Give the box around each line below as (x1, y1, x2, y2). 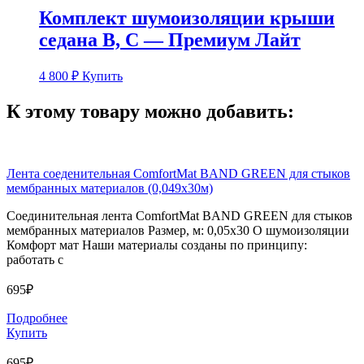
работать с (6, 253, 63, 267)
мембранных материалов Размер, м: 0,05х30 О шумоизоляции (6, 223, 349, 238)
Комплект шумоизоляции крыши (39, 6, 335, 28)
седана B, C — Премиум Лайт (39, 28, 301, 50)
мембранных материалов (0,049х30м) (6, 181, 213, 196)
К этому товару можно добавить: (6, 101, 294, 123)
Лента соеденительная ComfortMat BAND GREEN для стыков (6, 167, 350, 181)
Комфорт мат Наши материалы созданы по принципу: (6, 238, 307, 253)
